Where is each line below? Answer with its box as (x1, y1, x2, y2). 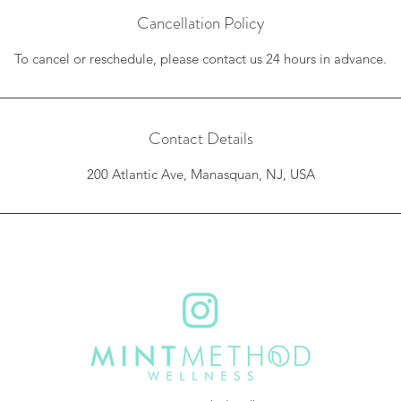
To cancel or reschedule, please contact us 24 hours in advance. (14, 50, 387, 67)
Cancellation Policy (137, 11, 264, 35)
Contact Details (148, 126, 253, 150)
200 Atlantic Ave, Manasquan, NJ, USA (86, 166, 315, 183)
